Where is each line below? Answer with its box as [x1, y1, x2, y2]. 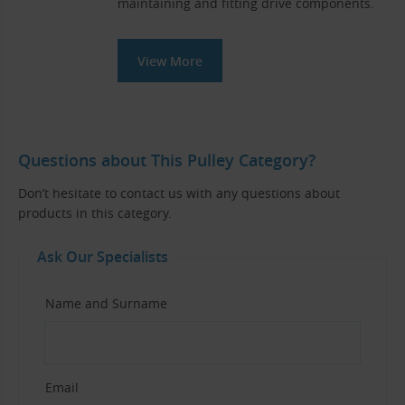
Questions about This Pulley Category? [18, 149, 316, 172]
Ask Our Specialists [37, 246, 168, 267]
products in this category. [18, 203, 172, 221]
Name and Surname [45, 294, 167, 312]
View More [137, 52, 202, 70]
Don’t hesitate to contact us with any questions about [18, 184, 340, 202]
